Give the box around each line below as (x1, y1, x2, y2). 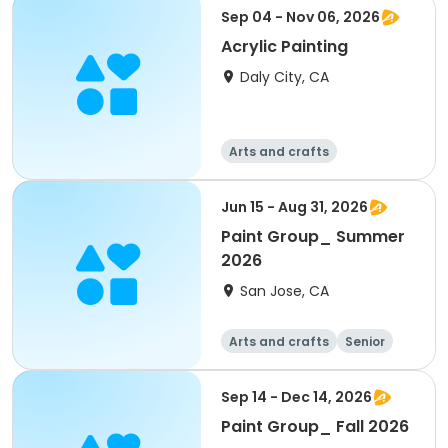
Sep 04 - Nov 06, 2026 (221, 7, 380, 27)
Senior (345, 333, 385, 350)
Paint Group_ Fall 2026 (221, 415, 409, 438)
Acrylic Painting (221, 35, 348, 58)
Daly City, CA (240, 67, 329, 87)
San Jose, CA (240, 281, 329, 301)
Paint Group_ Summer (221, 225, 405, 248)
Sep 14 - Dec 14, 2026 (221, 387, 372, 407)
